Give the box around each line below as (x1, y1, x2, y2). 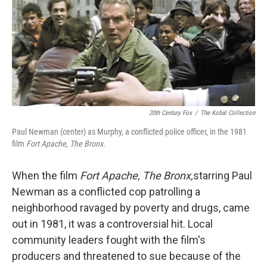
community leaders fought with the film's (12, 234, 206, 247)
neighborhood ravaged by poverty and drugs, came (12, 201, 250, 215)
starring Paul (193, 169, 252, 182)
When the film (12, 169, 80, 182)
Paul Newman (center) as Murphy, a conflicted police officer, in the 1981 (12, 127, 247, 137)
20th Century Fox (149, 109, 192, 117)
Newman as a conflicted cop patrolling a (12, 185, 200, 198)
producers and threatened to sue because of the (12, 250, 241, 263)
